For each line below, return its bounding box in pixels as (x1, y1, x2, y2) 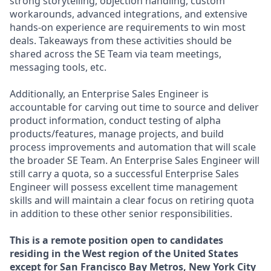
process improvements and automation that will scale (10, 140, 256, 154)
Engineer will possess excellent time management (10, 180, 238, 194)
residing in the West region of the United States (10, 247, 238, 260)
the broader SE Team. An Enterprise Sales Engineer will (10, 154, 260, 167)
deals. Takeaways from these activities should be (10, 34, 232, 47)
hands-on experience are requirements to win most (10, 21, 246, 34)
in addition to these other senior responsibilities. (10, 207, 232, 220)
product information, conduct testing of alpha (10, 114, 221, 127)
